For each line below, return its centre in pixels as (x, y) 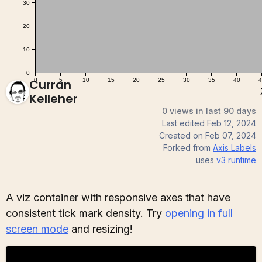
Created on (182, 136)
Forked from (187, 148)
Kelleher (54, 99)
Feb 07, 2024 (231, 136)
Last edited (185, 123)
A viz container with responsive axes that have (118, 198)
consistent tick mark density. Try (85, 213)
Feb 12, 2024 (232, 123)
